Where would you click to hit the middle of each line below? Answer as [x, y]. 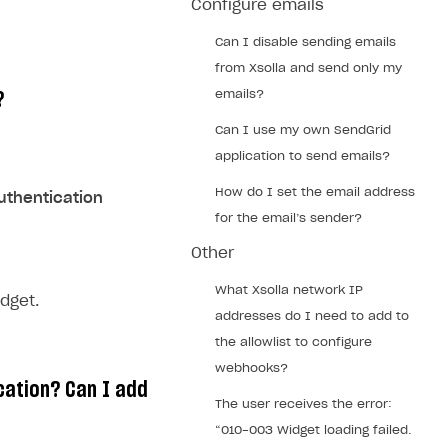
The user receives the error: [303, 404]
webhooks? [251, 368]
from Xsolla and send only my [308, 68]
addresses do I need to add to [312, 316]
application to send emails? [302, 156]
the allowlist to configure [293, 342]
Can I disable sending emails [305, 42]
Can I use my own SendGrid [303, 130]
